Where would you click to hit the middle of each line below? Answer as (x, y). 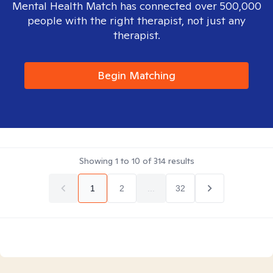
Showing (97, 161)
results (180, 161)
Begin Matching (136, 75)
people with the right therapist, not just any (136, 20)
